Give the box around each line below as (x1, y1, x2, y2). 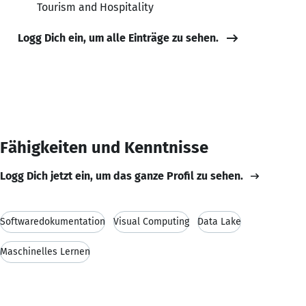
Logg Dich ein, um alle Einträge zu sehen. (18, 31, 219, 44)
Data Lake (197, 215, 241, 227)
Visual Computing (113, 215, 189, 227)
